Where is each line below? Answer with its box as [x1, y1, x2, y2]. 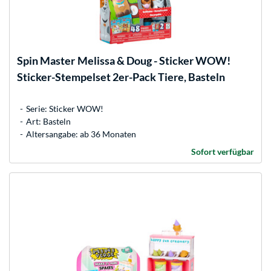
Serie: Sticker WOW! [26, 103, 103, 114]
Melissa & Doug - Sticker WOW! [77, 53, 230, 67]
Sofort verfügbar [191, 146, 254, 157]
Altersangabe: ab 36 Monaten [26, 128, 136, 139]
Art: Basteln [26, 116, 71, 126]
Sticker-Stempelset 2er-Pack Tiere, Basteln [17, 70, 225, 83]
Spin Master [17, 53, 75, 67]
